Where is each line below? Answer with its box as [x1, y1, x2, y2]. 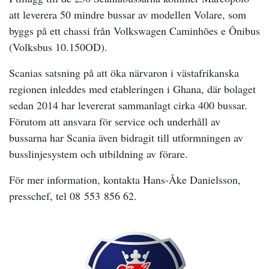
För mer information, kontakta [9, 172, 143, 187]
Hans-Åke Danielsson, [143, 172, 241, 187]
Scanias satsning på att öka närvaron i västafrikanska [9, 65, 239, 80]
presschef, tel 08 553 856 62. [9, 189, 137, 203]
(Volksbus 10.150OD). [9, 40, 107, 54]
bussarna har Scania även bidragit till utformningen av [9, 130, 243, 145]
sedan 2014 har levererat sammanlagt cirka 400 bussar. [9, 98, 247, 112]
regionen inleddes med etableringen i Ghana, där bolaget [9, 82, 256, 96]
